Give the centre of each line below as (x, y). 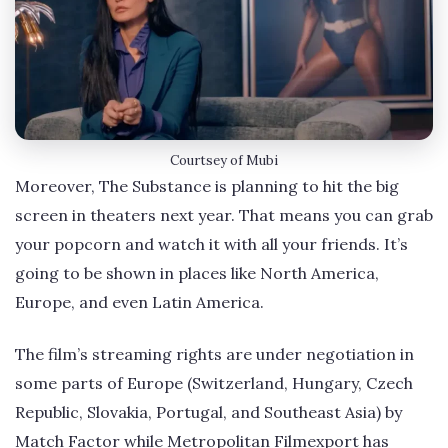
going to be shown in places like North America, (197, 273)
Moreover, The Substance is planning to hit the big (207, 186)
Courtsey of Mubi (224, 161)
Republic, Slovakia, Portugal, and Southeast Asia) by (208, 411)
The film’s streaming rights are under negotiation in (214, 353)
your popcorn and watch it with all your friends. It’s (211, 244)
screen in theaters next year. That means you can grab (224, 215)
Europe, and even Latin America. (139, 302)
